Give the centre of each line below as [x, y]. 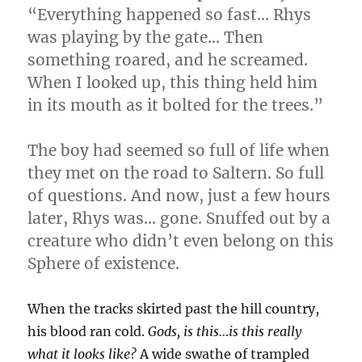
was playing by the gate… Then [146, 38]
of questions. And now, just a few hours [179, 196]
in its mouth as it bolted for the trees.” [176, 105]
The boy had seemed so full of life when [179, 151]
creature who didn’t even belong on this [181, 241]
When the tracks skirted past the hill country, [174, 309]
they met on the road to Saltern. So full [176, 173]
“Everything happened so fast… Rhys [170, 15]
